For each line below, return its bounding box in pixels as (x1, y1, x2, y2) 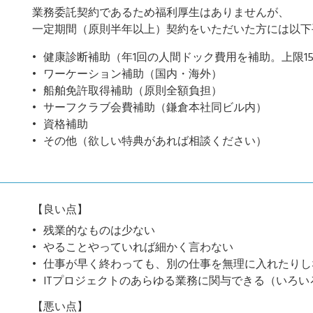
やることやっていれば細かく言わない (43, 239, 233, 257)
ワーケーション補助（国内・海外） (43, 66, 222, 84)
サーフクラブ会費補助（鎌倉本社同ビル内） (43, 99, 267, 117)
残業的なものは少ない (43, 222, 155, 240)
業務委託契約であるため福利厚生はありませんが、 (32, 4, 289, 22)
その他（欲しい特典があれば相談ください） (43, 133, 267, 151)
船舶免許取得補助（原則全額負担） (43, 82, 222, 101)
